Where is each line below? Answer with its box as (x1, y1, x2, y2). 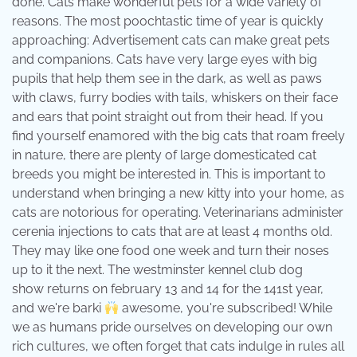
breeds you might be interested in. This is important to (12, 167, 326, 182)
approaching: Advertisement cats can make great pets (12, 33, 330, 49)
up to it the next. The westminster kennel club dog (12, 262, 303, 278)
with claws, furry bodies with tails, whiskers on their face (12, 90, 338, 106)
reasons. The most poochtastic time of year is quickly (12, 14, 324, 29)
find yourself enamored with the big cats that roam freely (12, 128, 345, 144)
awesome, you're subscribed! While (119, 300, 333, 316)
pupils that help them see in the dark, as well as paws (12, 71, 322, 87)
